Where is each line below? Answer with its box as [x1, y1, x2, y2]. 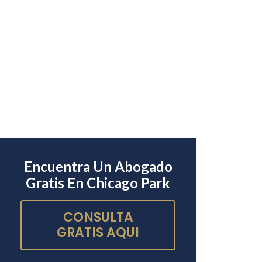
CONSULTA [63, 208, 133, 227]
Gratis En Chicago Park [26, 174, 171, 192]
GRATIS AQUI [57, 223, 140, 242]
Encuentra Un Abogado [23, 158, 173, 175]
